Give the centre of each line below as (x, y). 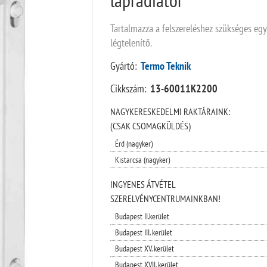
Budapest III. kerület (143, 232)
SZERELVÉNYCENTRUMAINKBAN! (165, 198)
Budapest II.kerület (142, 216)
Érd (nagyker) (133, 143)
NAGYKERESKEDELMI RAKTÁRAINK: (170, 111)
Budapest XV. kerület (144, 248)
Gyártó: (123, 66)
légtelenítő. (131, 42)
